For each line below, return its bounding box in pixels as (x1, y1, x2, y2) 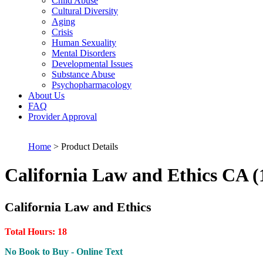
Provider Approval (28, 112, 97, 122)
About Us (28, 90, 65, 100)
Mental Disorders (52, 48, 116, 58)
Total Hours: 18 (5, 226, 67, 237)
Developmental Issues (52, 59, 133, 69)
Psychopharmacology (52, 80, 131, 90)
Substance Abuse (52, 69, 115, 79)
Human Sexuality (52, 38, 116, 48)
